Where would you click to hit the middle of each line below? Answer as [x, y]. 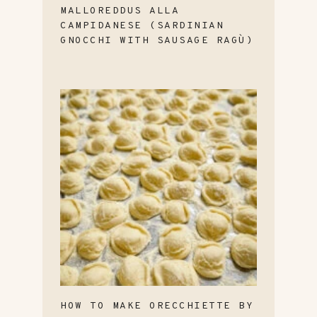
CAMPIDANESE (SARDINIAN [142, 25]
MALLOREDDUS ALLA [120, 11]
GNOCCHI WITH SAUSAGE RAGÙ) [157, 40]
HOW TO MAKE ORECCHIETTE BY [157, 306]
